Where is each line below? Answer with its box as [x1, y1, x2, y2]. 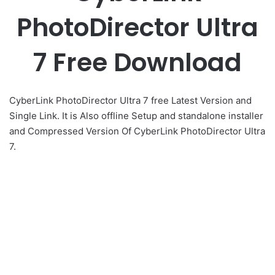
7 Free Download [33, 45, 242, 80]
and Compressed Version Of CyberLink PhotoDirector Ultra [9, 125, 265, 137]
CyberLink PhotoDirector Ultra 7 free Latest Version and [9, 94, 252, 106]
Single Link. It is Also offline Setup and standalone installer [9, 109, 263, 122]
